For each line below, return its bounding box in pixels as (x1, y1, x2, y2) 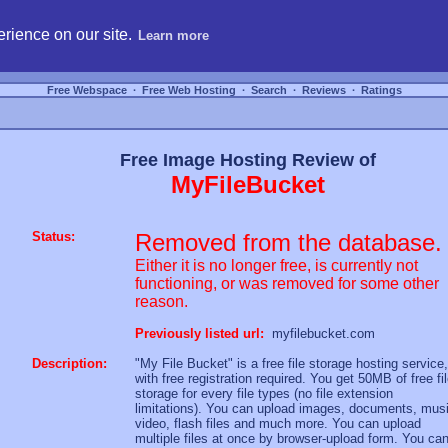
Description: (32, 356, 107, 371)
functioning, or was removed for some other (135, 275, 439, 292)
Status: (32, 229, 75, 244)
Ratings (357, 84, 405, 96)
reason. (135, 293, 188, 310)
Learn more (138, 27, 210, 43)
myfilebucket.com (272, 326, 375, 341)
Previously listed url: (135, 326, 264, 341)
